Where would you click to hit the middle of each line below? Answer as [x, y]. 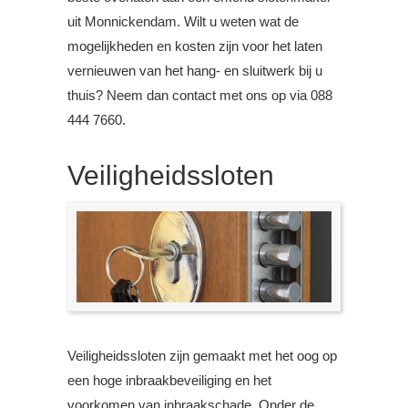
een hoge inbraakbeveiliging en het [169, 380]
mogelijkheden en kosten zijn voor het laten [195, 46]
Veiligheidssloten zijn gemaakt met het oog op [202, 355]
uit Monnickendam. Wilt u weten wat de [183, 22]
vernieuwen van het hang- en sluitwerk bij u [195, 71]
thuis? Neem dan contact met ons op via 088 [200, 96]
